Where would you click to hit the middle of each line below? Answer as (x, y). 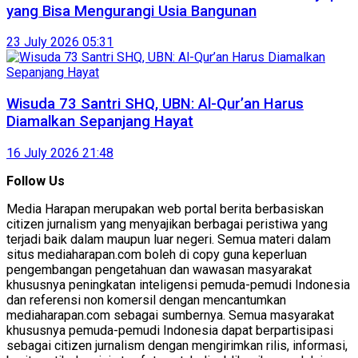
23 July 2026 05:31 (60, 42)
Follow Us (36, 181)
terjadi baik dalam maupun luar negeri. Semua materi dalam (169, 239)
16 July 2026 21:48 (60, 153)
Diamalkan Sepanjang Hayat (100, 121)
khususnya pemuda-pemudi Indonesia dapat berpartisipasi (170, 330)
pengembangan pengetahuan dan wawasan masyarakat (159, 269)
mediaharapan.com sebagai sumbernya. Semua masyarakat (170, 315)
